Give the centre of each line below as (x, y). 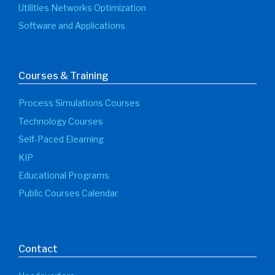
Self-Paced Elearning (61, 139)
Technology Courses (61, 121)
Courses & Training (64, 76)
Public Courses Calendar (68, 193)
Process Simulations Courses (79, 103)
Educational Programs (64, 176)
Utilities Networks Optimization (82, 8)
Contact (38, 249)
